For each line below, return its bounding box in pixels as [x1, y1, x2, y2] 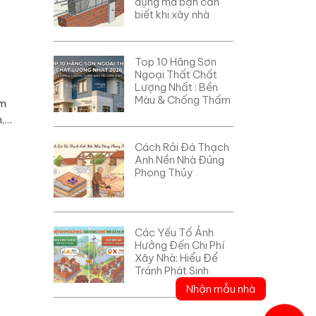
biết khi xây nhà [135, 7, 209, 21]
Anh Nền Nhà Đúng [135, 152, 224, 166]
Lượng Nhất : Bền [135, 80, 218, 94]
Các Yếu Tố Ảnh [135, 225, 214, 239]
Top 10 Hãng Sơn [135, 54, 217, 68]
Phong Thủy [135, 165, 193, 179]
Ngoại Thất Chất [135, 67, 217, 81]
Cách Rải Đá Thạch [135, 140, 229, 154]
